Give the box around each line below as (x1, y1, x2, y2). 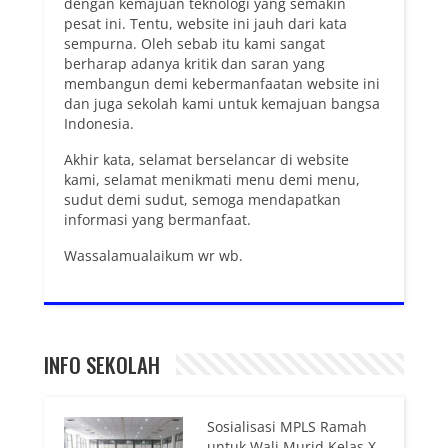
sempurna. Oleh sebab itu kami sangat (64, 33, 325, 53)
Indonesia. (64, 113, 134, 133)
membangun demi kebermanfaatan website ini (64, 73, 380, 93)
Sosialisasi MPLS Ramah (207, 416, 368, 436)
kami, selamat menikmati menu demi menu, (64, 169, 360, 189)
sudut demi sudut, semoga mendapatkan (64, 189, 341, 209)
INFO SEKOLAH (44, 348, 160, 380)
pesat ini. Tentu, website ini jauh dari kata (64, 13, 347, 33)
